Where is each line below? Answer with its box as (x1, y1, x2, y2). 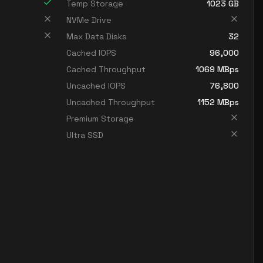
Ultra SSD (66, 130, 103, 140)
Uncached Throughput (66, 97, 155, 107)
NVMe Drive (66, 15, 112, 25)
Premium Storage (66, 113, 134, 124)
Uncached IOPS (66, 80, 126, 91)
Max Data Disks (66, 31, 127, 42)
